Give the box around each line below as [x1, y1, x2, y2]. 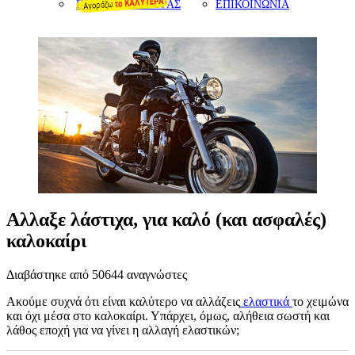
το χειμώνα [292, 295, 349, 309]
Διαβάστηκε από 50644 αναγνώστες [6, 268, 187, 282]
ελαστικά [240, 295, 292, 309]
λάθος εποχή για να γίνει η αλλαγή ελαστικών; [6, 323, 239, 338]
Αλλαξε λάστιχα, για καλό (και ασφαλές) [6, 209, 326, 231]
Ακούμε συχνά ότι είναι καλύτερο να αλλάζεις [6, 295, 240, 309]
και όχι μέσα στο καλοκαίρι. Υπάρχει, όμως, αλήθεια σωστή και [6, 309, 330, 323]
